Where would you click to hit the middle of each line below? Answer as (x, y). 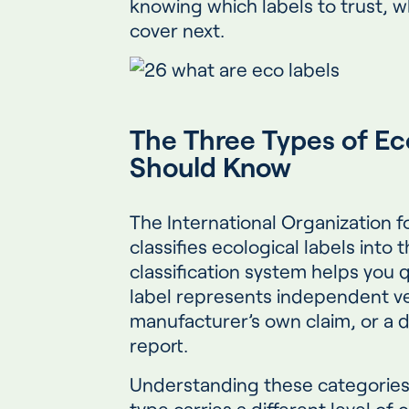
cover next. (177, 30)
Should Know (210, 167)
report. (159, 345)
